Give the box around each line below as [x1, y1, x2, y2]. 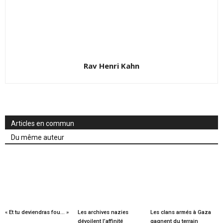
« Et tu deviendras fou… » [5, 209, 69, 216]
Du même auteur [11, 133, 64, 142]
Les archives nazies [77, 209, 128, 216]
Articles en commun [11, 119, 74, 128]
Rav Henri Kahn [84, 61, 139, 71]
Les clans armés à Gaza [150, 209, 211, 216]
